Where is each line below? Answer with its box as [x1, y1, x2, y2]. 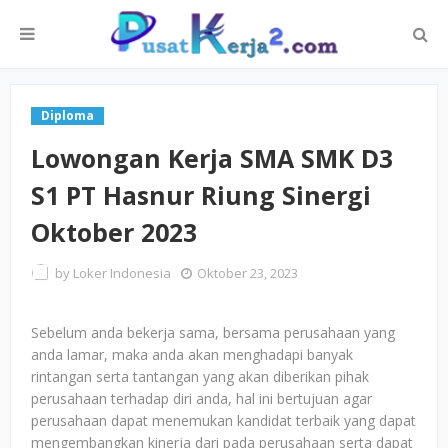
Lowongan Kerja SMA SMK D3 [31, 141, 393, 175]
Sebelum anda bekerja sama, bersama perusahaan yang [31, 323, 395, 342]
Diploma [41, 107, 94, 124]
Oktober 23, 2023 [197, 264, 298, 282]
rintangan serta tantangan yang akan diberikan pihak [31, 367, 369, 386]
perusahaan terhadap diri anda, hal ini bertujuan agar [31, 389, 372, 408]
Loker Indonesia [73, 264, 171, 282]
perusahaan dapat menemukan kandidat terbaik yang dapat [31, 411, 416, 430]
